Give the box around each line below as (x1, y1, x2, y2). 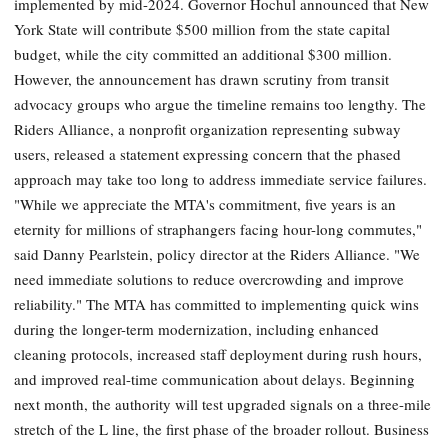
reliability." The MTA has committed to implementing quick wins (14, 294, 419, 315)
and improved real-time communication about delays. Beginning (14, 369, 415, 390)
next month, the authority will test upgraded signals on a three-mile (14, 394, 431, 415)
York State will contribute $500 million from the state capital (14, 19, 390, 40)
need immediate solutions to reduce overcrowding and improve (14, 269, 404, 290)
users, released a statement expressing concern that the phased (14, 144, 401, 165)
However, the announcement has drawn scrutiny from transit (14, 69, 389, 90)
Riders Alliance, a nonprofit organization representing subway (14, 119, 401, 140)
